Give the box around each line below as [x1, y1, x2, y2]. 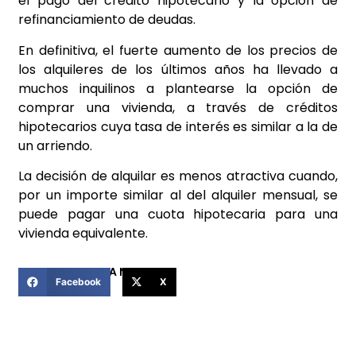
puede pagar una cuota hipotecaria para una [18, 205, 338, 224]
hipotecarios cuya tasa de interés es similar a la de [18, 117, 338, 136]
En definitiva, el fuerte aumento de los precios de [18, 41, 338, 60]
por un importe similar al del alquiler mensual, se [18, 186, 338, 205]
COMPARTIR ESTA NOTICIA [18, 264, 167, 281]
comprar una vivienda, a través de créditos [18, 98, 338, 117]
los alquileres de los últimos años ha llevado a [18, 60, 338, 79]
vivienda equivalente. [18, 224, 148, 243]
